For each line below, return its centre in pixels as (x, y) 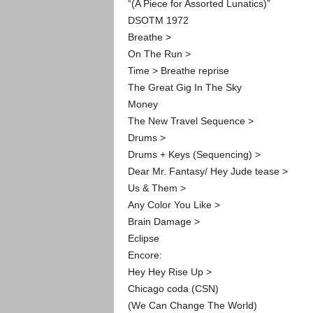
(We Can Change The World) (192, 305)
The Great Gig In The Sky (184, 87)
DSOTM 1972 (158, 20)
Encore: (145, 255)
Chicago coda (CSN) (173, 288)
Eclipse (143, 238)
